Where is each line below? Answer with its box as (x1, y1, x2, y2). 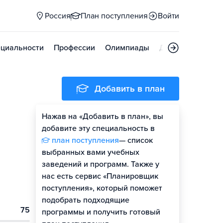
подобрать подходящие (42, 195, 129, 205)
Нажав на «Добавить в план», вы (42, 111, 163, 121)
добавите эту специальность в (42, 123, 155, 133)
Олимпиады (105, 43, 149, 53)
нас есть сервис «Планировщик (42, 171, 158, 181)
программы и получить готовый (42, 207, 160, 217)
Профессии (54, 43, 95, 53)
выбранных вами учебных (42, 147, 139, 157)
